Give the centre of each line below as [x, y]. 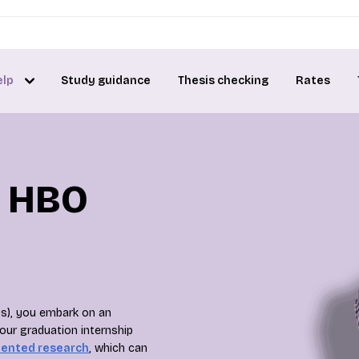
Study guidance [106, 81]
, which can [118, 348]
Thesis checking [223, 81]
